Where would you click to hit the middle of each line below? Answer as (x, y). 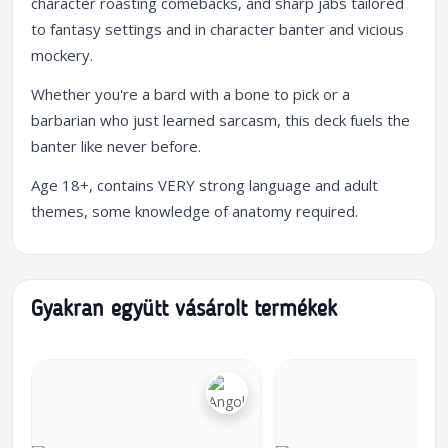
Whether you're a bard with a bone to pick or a (190, 93)
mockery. (62, 55)
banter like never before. (116, 145)
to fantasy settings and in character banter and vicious (217, 29)
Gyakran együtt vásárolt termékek (184, 311)
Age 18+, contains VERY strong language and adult (204, 184)
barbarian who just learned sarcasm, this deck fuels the (220, 119)
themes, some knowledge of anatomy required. (194, 210)
